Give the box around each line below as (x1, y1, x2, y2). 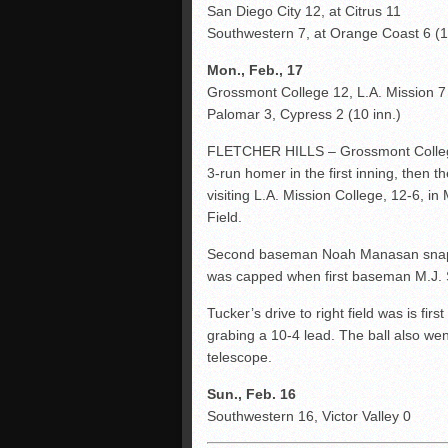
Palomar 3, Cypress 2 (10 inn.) (207, 106, 401, 122)
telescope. (207, 349, 272, 365)
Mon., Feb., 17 (207, 62, 303, 78)
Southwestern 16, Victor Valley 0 (207, 408, 411, 424)
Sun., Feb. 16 (207, 386, 296, 402)
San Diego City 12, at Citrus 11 (207, 3, 401, 19)
